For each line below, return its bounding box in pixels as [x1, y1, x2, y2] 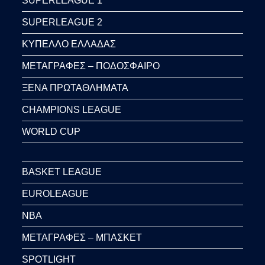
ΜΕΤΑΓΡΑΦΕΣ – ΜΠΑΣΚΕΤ [22, 232, 143, 243]
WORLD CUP [22, 127, 81, 137]
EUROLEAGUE [22, 189, 89, 199]
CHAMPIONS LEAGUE [22, 105, 122, 115]
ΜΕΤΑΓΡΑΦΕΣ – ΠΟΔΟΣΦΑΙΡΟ [22, 61, 160, 72]
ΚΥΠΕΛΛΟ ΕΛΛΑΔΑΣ [22, 39, 117, 50]
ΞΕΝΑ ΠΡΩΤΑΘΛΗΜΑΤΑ [22, 83, 129, 93]
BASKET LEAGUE [22, 167, 102, 177]
